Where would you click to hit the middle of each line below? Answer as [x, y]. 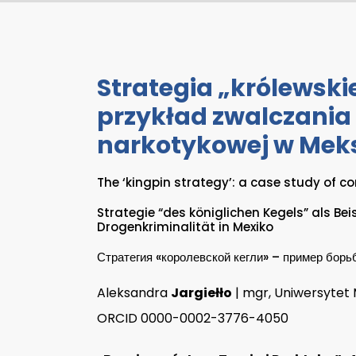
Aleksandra [134, 292]
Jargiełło [201, 292]
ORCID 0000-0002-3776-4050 [193, 318]
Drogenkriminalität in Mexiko [185, 226]
